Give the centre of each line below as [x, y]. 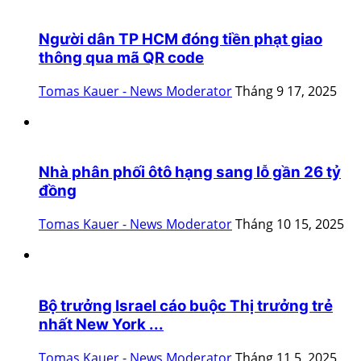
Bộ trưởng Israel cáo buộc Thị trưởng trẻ [186, 305]
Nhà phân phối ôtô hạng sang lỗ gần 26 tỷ [190, 172]
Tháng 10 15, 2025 [290, 224]
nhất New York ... [101, 324]
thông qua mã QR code [121, 58]
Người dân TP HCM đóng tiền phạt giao [180, 39]
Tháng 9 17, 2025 [286, 91]
